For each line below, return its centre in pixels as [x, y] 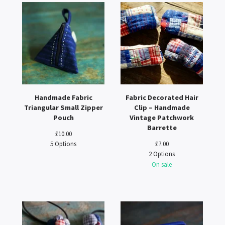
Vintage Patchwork [162, 118]
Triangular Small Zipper [63, 107]
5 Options [63, 144]
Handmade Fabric [63, 97]
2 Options [162, 154]
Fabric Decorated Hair [162, 97]
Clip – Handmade [162, 107]
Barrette [162, 128]
